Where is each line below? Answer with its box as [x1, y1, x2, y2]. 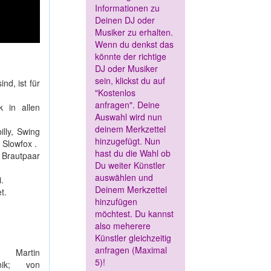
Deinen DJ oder [95, 14, 155, 27]
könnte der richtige [95, 50, 166, 63]
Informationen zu [95, 2, 160, 15]
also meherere [95, 220, 151, 232]
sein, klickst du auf [95, 74, 165, 87]
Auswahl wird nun [95, 111, 162, 123]
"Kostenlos [95, 87, 135, 99]
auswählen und [95, 171, 153, 184]
